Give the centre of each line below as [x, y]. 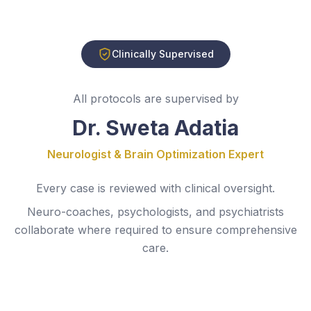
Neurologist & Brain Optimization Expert [155, 154]
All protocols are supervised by [155, 98]
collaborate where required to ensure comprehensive [155, 229]
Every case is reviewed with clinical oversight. [155, 188]
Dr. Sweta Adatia [155, 127]
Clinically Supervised [162, 53]
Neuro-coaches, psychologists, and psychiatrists [155, 211]
